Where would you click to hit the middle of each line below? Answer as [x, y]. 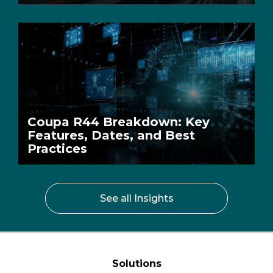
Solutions [136, 263]
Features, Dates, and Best [111, 135]
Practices [59, 148]
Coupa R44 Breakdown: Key [119, 122]
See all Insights [136, 198]
